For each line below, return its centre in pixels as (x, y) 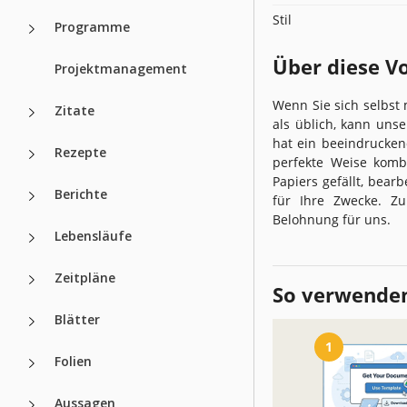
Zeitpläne (85, 277)
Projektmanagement (121, 68)
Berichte (81, 194)
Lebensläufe (93, 235)
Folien (73, 361)
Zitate (74, 110)
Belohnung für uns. (332, 219)
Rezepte (80, 152)
